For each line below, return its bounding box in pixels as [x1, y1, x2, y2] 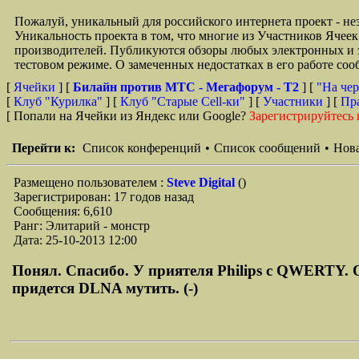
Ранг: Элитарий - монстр [14, 219, 150, 232]
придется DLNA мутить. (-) [12, 280, 198, 296]
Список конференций [83, 141, 201, 155]
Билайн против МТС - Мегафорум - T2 [73, 80, 302, 94]
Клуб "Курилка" [14, 95, 103, 108]
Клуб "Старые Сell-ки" [120, 95, 245, 108]
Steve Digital [167, 175, 238, 189]
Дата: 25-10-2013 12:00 [14, 233, 137, 247]
